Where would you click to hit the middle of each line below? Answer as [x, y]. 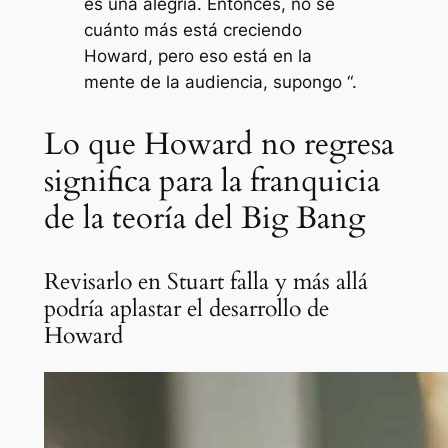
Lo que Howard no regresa [218, 143]
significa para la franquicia [211, 180]
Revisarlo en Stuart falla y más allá [205, 281]
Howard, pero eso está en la [197, 55]
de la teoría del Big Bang [204, 217]
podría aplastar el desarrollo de [186, 308]
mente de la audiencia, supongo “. [220, 81]
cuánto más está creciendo [192, 29]
